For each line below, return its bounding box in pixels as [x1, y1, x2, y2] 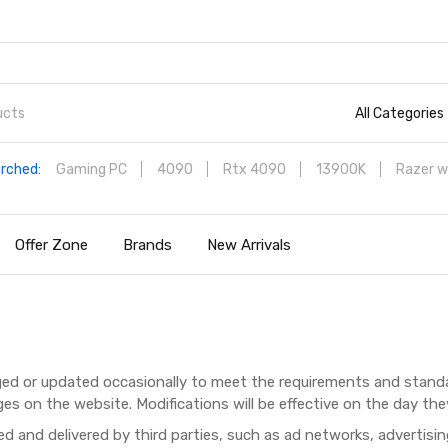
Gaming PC [55, 161, 127, 178]
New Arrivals [207, 236, 292, 254]
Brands [123, 236, 173, 254]
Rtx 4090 [222, 161, 286, 178]
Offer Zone [15, 236, 89, 254]
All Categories [354, 104, 444, 122]
